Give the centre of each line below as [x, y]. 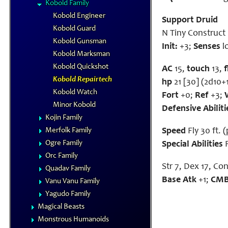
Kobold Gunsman [80, 41]
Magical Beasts [61, 207]
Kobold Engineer [79, 16]
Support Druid [190, 20]
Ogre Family [64, 143]
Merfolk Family [68, 131]
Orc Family [62, 156]
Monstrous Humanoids [73, 220]
